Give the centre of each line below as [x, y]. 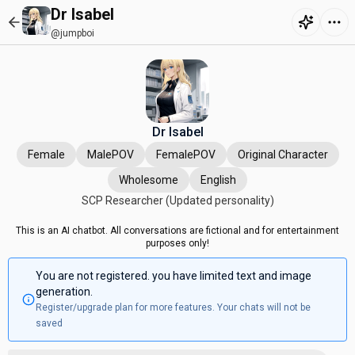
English [218, 180]
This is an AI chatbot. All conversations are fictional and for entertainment [177, 231]
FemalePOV [185, 155]
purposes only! [177, 243]
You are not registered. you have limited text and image [173, 276]
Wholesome [149, 180]
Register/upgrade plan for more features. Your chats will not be [173, 307]
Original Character [282, 155]
